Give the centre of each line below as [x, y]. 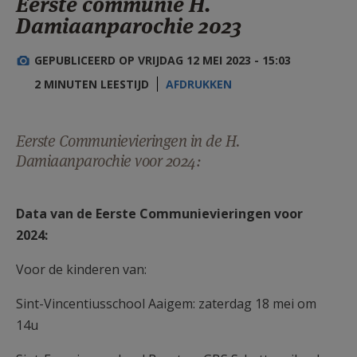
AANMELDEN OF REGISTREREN [160, 16]
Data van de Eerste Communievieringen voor [159, 213]
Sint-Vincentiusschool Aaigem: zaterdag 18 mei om [166, 303]
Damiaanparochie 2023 [129, 25]
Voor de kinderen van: [81, 269]
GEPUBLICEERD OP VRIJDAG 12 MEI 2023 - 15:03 [163, 60]
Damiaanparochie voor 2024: [108, 161]
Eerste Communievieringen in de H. [128, 141]
